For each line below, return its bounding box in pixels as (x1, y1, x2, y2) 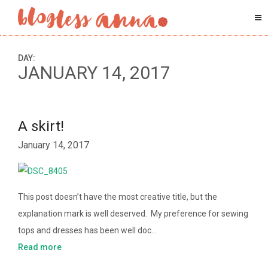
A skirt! (18, 118, 64, 135)
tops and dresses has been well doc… (18, 226, 157, 236)
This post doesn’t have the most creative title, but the (18, 192, 217, 202)
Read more (18, 242, 62, 252)
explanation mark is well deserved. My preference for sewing (18, 209, 248, 219)
